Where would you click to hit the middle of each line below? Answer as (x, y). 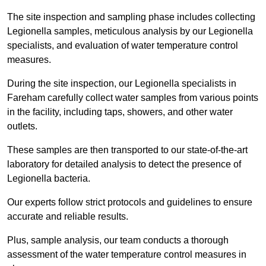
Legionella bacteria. (50, 179)
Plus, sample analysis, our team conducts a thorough (118, 240)
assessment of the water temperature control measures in (127, 255)
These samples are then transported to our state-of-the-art (127, 150)
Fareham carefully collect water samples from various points (133, 98)
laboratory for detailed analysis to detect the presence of (124, 164)
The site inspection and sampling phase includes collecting (131, 17)
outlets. (23, 126)
